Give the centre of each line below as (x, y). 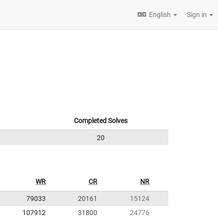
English (160, 15)
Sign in (198, 15)
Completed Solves (100, 121)
